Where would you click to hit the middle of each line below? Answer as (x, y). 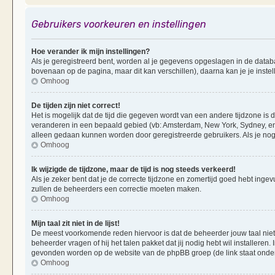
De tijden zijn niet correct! (76, 105)
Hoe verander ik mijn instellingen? (91, 51)
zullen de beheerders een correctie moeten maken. (116, 189)
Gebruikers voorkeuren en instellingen (119, 24)
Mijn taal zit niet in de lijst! (76, 223)
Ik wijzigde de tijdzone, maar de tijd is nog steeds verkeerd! (134, 169)
